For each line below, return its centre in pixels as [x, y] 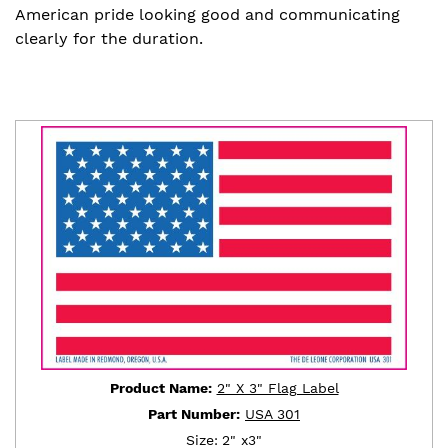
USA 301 [272, 414]
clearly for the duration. [109, 38]
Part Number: [194, 414]
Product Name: [160, 388]
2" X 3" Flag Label [277, 388]
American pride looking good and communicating [207, 14]
